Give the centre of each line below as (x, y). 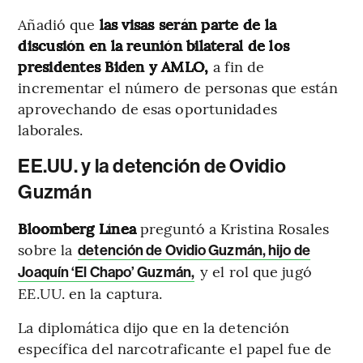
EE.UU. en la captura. (90, 293)
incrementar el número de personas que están (178, 87)
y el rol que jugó (254, 271)
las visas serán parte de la (188, 23)
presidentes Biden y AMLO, (113, 66)
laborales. (51, 129)
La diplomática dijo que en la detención (154, 327)
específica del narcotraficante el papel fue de (175, 348)
